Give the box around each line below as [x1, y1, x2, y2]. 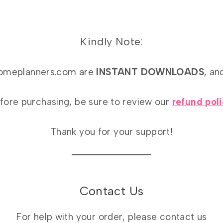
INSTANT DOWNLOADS [96, 66, 204, 78]
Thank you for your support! [50, 126, 173, 138]
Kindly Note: [80, 35, 143, 49]
